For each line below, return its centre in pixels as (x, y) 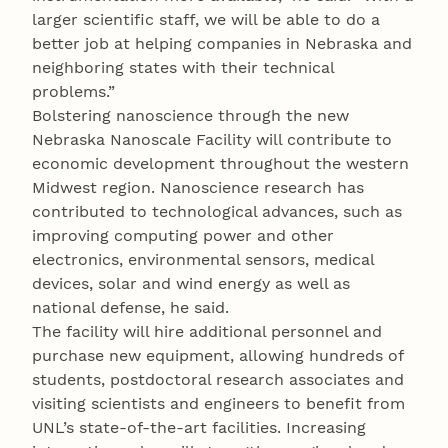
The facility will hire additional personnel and (207, 332)
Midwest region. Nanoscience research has (198, 188)
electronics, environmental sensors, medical (203, 260)
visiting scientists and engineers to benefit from (218, 404)
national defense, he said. (130, 308)
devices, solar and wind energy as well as (191, 284)
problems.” (73, 92)
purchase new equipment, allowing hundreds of (217, 356)
